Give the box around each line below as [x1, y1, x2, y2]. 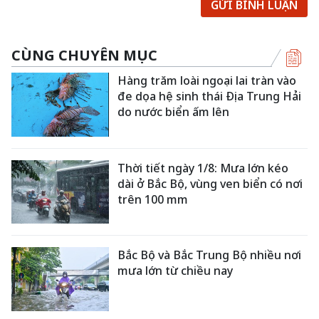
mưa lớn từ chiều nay [117, 263, 234, 279]
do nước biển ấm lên [117, 104, 230, 120]
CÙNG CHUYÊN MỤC [11, 46, 157, 65]
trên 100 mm [117, 191, 189, 207]
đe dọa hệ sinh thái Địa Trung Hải [117, 88, 302, 104]
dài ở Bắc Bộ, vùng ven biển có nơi [117, 175, 303, 192]
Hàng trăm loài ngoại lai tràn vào [117, 73, 297, 88]
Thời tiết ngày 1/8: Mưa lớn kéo [117, 159, 289, 176]
